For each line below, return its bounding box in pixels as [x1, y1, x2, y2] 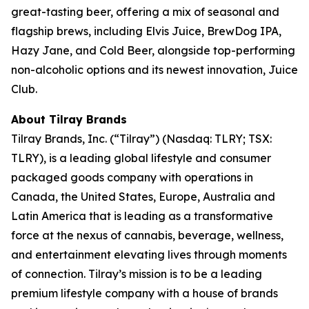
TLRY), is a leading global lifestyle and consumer [11, 151, 271, 165]
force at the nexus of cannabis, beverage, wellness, [11, 228, 283, 242]
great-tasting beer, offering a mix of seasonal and [11, 5, 279, 19]
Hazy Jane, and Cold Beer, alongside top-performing [11, 43, 295, 57]
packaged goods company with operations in [11, 170, 253, 184]
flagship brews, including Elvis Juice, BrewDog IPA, [11, 24, 281, 38]
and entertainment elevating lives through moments [11, 248, 287, 261]
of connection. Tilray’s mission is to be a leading [11, 267, 262, 281]
